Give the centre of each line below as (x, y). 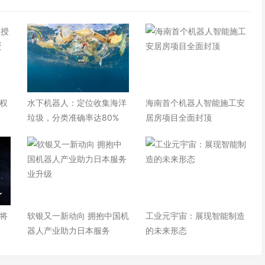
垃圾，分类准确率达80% (73, 117)
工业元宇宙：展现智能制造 (195, 216)
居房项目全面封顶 (178, 117)
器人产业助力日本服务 (68, 230)
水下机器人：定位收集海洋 (77, 103)
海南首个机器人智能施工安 (195, 103)
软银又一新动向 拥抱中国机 (78, 216)
